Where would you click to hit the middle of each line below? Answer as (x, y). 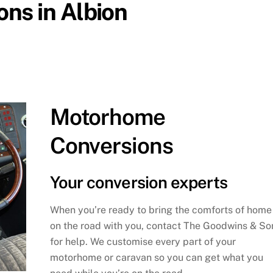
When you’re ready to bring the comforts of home (161, 210)
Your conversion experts (138, 183)
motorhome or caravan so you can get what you (156, 257)
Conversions (111, 145)
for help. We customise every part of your (143, 241)
